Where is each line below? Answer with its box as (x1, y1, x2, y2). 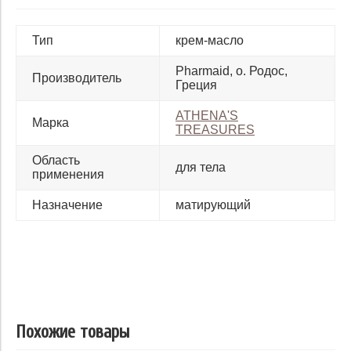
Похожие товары (16, 321, 129, 342)
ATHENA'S (175, 108, 238, 122)
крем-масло (175, 33, 244, 47)
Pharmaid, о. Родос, (175, 63, 288, 78)
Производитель (32, 71, 121, 85)
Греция (175, 78, 217, 92)
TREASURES (175, 122, 255, 136)
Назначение (32, 197, 103, 212)
